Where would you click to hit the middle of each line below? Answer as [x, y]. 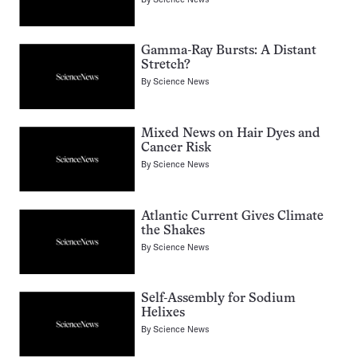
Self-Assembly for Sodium [218, 299]
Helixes [163, 314]
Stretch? [166, 66]
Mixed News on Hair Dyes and [231, 133]
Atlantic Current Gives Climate [232, 216]
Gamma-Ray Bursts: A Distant [229, 51]
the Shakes [173, 231]
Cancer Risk [176, 148]
